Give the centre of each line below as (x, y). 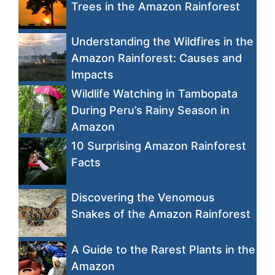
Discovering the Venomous (143, 198)
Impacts (92, 75)
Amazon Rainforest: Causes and (156, 58)
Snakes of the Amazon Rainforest (161, 214)
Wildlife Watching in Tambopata (154, 94)
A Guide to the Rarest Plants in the (163, 249)
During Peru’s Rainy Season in (150, 110)
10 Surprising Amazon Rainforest (158, 145)
